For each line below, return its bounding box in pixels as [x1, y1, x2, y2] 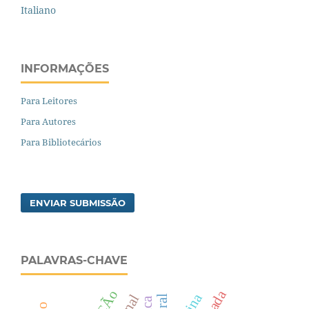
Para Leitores [21, 94, 77, 107]
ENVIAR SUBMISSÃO [30, 197, 126, 209]
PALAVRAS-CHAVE [21, 254, 128, 268]
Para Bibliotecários [21, 135, 101, 148]
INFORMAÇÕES [21, 61, 109, 75]
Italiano [21, 3, 56, 17]
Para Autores [21, 114, 76, 128]
